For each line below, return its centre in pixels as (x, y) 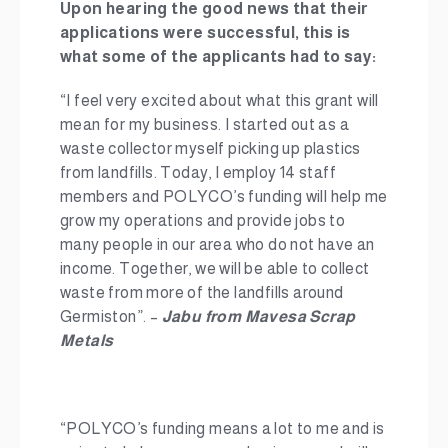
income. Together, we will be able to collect (215, 268)
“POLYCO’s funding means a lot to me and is (222, 428)
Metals (87, 340)
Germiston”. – (111, 316)
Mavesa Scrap (300, 316)
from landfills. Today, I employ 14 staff (198, 172)
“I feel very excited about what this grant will (219, 100)
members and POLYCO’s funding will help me (224, 196)
